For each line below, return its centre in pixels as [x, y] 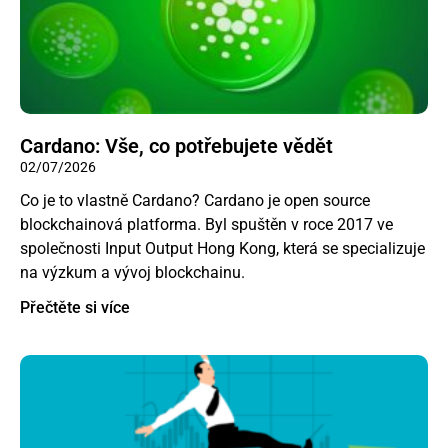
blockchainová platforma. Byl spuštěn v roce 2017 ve [206, 224]
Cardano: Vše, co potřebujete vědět [176, 145]
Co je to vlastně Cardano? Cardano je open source [195, 200]
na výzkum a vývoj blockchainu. [132, 272]
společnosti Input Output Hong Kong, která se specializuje [222, 248]
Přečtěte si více [75, 307]
